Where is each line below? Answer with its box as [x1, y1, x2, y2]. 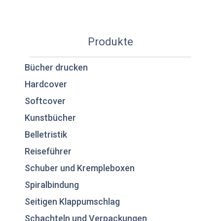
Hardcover [25, 79, 67, 90]
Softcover [25, 96, 66, 107]
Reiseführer [25, 146, 72, 157]
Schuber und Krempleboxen [25, 163, 135, 174]
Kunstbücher [25, 112, 76, 123]
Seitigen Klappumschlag [25, 196, 120, 207]
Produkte [88, 36, 133, 48]
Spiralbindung [25, 180, 79, 190]
